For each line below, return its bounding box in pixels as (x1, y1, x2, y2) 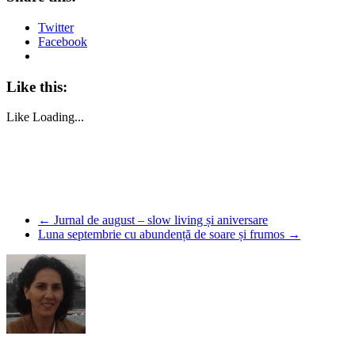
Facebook (38, 34, 87, 48)
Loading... (32, 110, 84, 124)
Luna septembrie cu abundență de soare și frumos (38, 227, 288, 242)
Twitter (38, 20, 74, 34)
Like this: (6, 78, 67, 95)
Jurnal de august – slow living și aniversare (51, 213, 268, 227)
